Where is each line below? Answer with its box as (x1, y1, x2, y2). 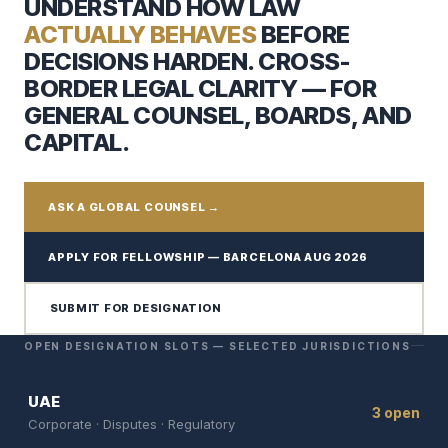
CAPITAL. (24, 127, 130, 157)
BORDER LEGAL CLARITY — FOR (24, 73, 377, 103)
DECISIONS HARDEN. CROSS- (24, 46, 350, 76)
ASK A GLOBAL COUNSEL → (48, 199, 220, 214)
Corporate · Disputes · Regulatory (28, 415, 235, 432)
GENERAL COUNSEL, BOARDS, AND (24, 100, 412, 130)
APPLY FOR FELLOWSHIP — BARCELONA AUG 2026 (48, 249, 368, 264)
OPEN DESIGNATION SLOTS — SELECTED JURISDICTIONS (24, 339, 411, 352)
